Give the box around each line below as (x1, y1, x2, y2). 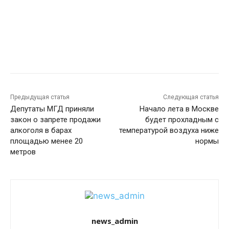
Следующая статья (163, 94, 219, 101)
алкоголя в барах (10, 126, 72, 135)
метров (10, 147, 36, 157)
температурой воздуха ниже (119, 126, 219, 135)
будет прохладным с (145, 115, 219, 125)
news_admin (91, 216, 138, 226)
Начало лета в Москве (139, 104, 219, 114)
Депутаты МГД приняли (10, 104, 94, 114)
